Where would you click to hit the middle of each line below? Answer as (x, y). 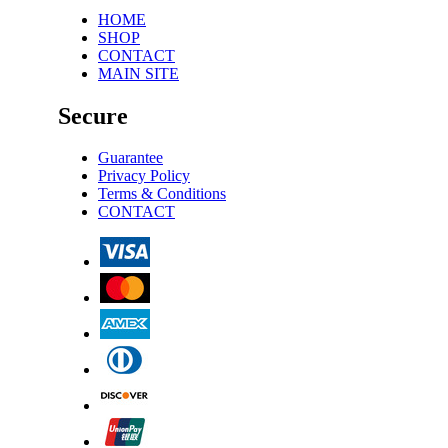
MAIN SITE (138, 73)
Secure (93, 115)
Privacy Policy (144, 176)
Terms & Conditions (162, 194)
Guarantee (130, 158)
